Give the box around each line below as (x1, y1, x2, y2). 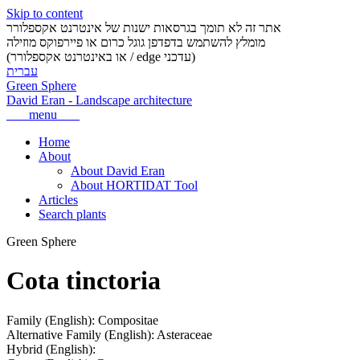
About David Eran (71, 164, 165, 178)
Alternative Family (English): (6, 327, 157, 342)
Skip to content (6, 6, 83, 20)
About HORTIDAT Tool (71, 178, 198, 192)
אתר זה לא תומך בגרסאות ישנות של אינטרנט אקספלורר (6, 21, 281, 35)
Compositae (98, 313, 158, 327)
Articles (39, 193, 78, 207)
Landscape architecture (76, 93, 192, 107)
